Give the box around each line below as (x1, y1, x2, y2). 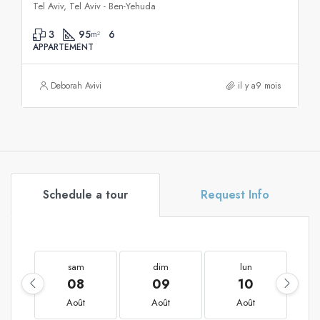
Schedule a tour (43, 186, 128, 203)
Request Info (200, 186, 269, 203)
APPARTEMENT (33, 40, 94, 54)
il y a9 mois (238, 79, 281, 92)
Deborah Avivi (51, 79, 101, 92)
